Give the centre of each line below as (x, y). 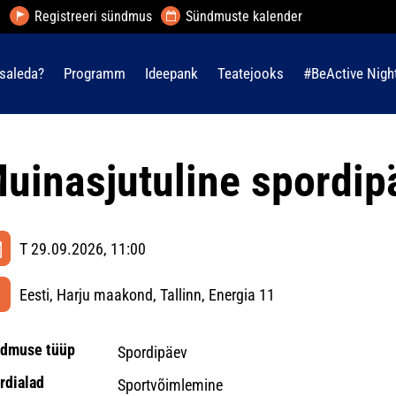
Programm (95, 73)
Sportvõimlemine (170, 385)
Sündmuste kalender (244, 16)
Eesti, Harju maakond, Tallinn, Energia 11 (147, 295)
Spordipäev (152, 352)
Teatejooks (251, 73)
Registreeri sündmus (93, 16)
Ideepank (171, 73)
